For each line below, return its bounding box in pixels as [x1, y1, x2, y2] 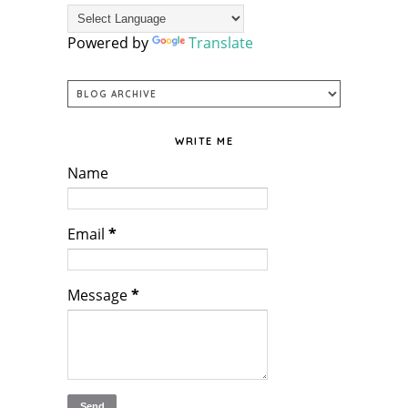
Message [67, 285, 131, 306]
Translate [189, 33, 253, 54]
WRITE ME [175, 135, 233, 148]
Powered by [67, 33, 152, 54]
